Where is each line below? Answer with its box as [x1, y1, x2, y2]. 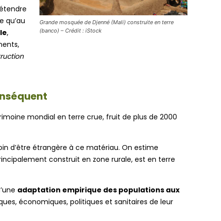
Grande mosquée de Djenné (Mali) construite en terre [39, 18, 174, 26]
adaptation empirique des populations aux [17, 184, 180, 195]
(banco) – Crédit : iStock [39, 27, 102, 34]
